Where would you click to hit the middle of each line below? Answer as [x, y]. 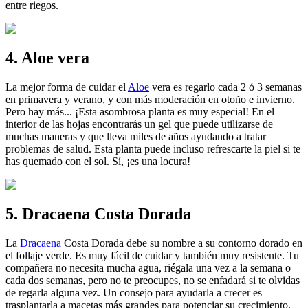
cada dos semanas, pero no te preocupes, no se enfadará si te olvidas [153, 280]
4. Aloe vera [47, 58]
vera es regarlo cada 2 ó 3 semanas [225, 87]
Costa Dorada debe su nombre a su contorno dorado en [182, 243]
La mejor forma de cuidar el [67, 87]
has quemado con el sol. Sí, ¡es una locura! [98, 162]
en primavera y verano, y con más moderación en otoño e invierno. [150, 100]
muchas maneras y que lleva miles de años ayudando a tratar [136, 137]
